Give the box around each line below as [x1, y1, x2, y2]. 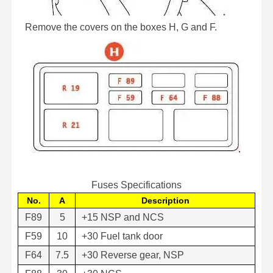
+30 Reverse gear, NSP [82, 249, 184, 260]
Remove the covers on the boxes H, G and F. [18, 21, 217, 32]
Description [141, 195, 190, 205]
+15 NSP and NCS [82, 211, 164, 222]
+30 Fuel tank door [82, 230, 163, 241]
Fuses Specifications [91, 179, 182, 190]
